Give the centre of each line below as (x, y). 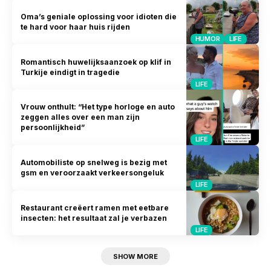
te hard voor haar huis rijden (76, 27)
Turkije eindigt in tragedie (70, 72)
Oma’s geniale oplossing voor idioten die (99, 16)
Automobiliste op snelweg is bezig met (94, 163)
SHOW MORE (135, 256)
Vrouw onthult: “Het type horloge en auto (98, 107)
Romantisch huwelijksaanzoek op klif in (96, 62)
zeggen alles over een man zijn (80, 117)
